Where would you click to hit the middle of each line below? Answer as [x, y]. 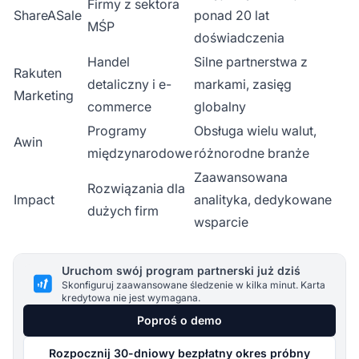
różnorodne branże [252, 153]
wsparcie [221, 222]
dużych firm [123, 210]
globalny [220, 106]
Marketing [44, 95]
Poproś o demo [179, 320]
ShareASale [48, 15]
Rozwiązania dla [136, 188]
